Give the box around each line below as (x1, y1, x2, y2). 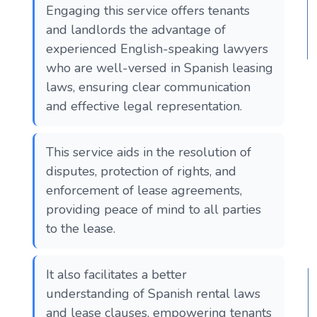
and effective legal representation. (46, 97, 246, 115)
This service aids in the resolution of (46, 143, 251, 161)
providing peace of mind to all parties (46, 200, 261, 218)
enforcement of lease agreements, (46, 181, 242, 199)
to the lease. (46, 219, 119, 237)
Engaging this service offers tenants (46, 1, 250, 19)
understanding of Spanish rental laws (46, 284, 260, 302)
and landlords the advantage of (46, 21, 226, 38)
